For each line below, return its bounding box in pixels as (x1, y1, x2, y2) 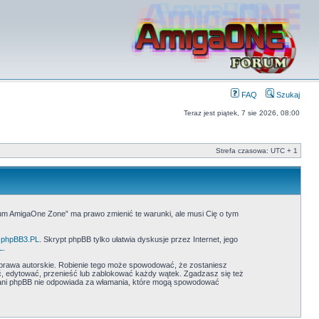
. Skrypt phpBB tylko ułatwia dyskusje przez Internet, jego (38, 235, 238, 244)
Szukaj (274, 90, 300, 99)
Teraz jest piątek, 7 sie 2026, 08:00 (184, 109, 300, 117)
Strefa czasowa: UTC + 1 (216, 147, 298, 155)
